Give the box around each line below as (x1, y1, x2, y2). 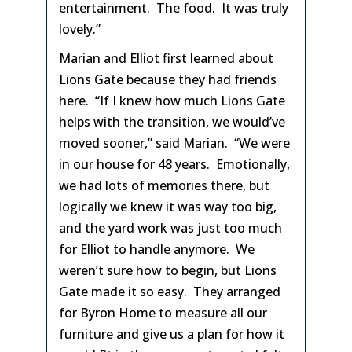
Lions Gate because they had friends (59, 71, 277, 88)
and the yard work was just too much (59, 219, 282, 236)
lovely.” (59, 20, 101, 38)
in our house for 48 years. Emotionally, (59, 156, 290, 173)
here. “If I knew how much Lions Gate (59, 92, 285, 109)
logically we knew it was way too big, (59, 198, 277, 215)
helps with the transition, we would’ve (59, 113, 285, 130)
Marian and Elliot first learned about (59, 49, 273, 67)
